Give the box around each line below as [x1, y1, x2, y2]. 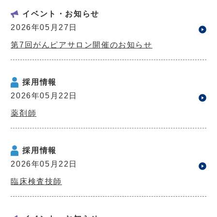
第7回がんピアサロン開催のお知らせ [11, 40, 153, 49]
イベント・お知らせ [22, 9, 99, 18]
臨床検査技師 [11, 177, 62, 186]
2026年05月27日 [11, 23, 77, 31]
